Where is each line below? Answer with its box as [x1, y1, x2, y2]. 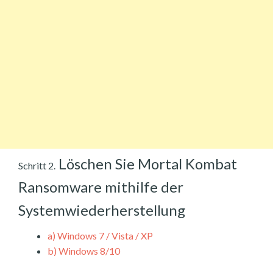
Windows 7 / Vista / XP [55, 229, 153, 241]
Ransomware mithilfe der [18, 177, 183, 196]
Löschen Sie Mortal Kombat [55, 154, 237, 172]
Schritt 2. [18, 159, 55, 171]
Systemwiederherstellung [18, 200, 185, 219]
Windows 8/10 [57, 244, 120, 257]
